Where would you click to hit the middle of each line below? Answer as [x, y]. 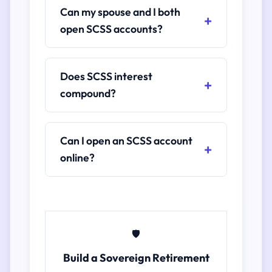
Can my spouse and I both [120, 12]
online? [77, 158]
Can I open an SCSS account [126, 141]
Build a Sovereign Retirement [136, 258]
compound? [88, 93]
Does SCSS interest [106, 76]
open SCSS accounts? [111, 29]
